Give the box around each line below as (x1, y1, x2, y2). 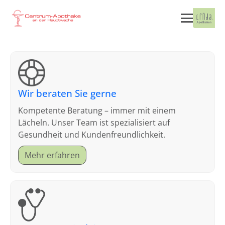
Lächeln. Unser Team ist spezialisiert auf (18, 117, 170, 128)
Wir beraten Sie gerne (18, 86, 117, 100)
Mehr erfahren (25, 150, 80, 161)
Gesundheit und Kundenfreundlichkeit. (18, 129, 165, 140)
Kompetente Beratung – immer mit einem (18, 105, 176, 116)
